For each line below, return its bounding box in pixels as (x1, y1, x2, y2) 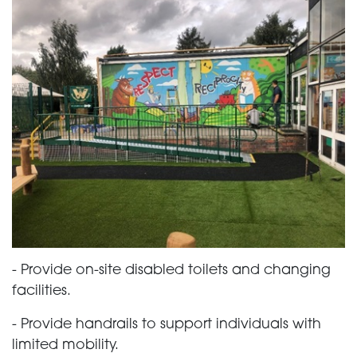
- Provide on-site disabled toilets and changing (12, 264, 331, 278)
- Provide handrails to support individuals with (12, 318, 321, 332)
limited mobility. (12, 339, 119, 353)
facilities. (12, 284, 71, 299)
